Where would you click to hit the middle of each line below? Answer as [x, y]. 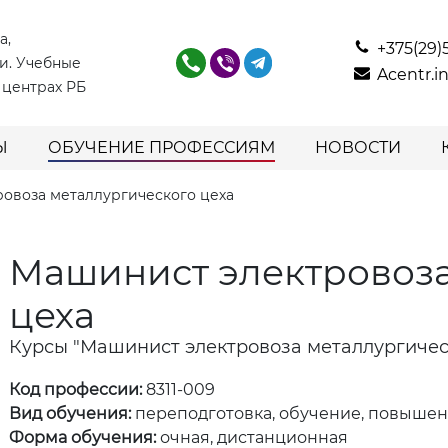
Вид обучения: [70, 413]
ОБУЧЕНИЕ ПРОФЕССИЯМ [161, 147]
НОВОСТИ [357, 147]
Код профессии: [77, 389]
